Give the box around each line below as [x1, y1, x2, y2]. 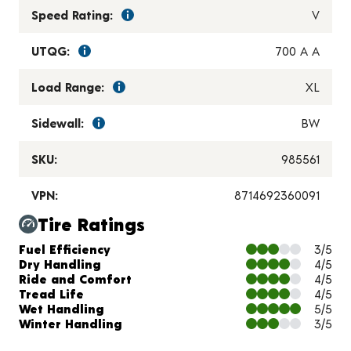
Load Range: [31, 79, 104, 95]
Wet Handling [19, 301, 104, 317]
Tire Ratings [38, 212, 145, 236]
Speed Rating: [31, 7, 113, 23]
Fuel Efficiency [19, 241, 110, 257]
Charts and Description [18, 222, 220, 245]
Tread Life [19, 286, 84, 302]
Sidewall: [31, 115, 84, 131]
